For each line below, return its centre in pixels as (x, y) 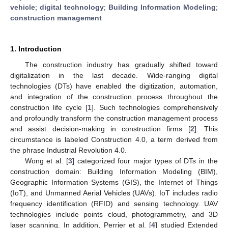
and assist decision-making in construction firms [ (100, 129)
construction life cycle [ (49, 107)
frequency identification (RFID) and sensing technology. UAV (114, 203)
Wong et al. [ (46, 161)
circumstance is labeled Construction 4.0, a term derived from (114, 139)
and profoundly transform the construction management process (114, 118)
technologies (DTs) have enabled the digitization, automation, (114, 86)
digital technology (72, 7)
